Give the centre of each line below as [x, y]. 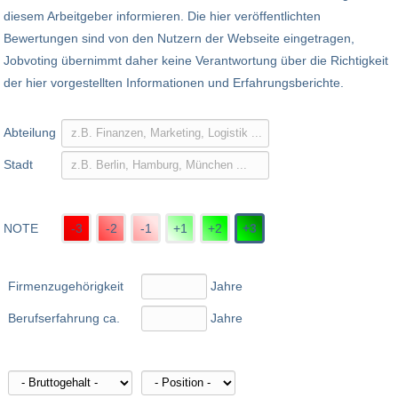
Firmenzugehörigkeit [66, 287]
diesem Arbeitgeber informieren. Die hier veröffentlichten [162, 16]
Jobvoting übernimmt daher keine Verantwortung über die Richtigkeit [196, 61]
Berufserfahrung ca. [64, 318]
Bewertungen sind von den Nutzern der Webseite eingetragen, [179, 39]
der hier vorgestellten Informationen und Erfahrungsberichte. [174, 83]
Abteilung [30, 133]
